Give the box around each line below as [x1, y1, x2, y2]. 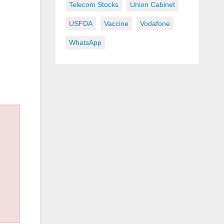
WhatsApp [68, 38, 101, 47]
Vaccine [103, 19, 128, 28]
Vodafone [139, 19, 170, 28]
